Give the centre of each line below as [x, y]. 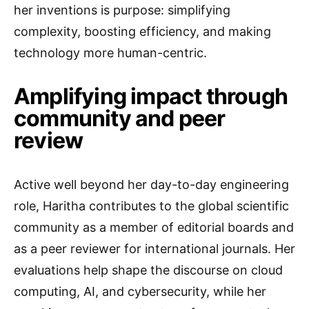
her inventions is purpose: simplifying [122, 10]
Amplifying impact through [151, 96]
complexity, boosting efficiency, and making [142, 31]
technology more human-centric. [110, 53]
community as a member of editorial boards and [154, 227]
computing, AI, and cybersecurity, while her [140, 291]
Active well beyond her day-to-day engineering [151, 185]
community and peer [120, 118]
